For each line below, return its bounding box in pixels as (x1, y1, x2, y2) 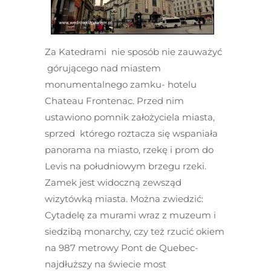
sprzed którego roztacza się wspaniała (45, 128, 218, 139)
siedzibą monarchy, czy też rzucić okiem (45, 226, 224, 237)
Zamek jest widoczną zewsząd (45, 177, 181, 188)
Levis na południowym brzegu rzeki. (45, 160, 206, 172)
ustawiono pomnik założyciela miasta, (45, 111, 215, 123)
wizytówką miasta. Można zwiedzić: (45, 193, 203, 204)
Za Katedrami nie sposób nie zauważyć (45, 46, 222, 57)
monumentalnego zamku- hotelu (45, 79, 197, 90)
